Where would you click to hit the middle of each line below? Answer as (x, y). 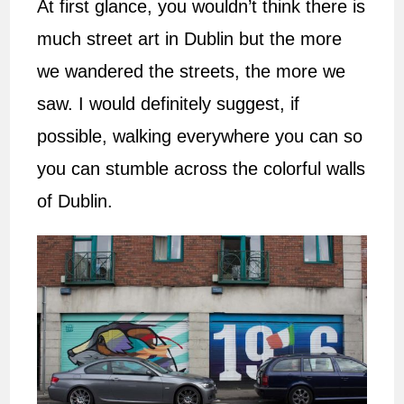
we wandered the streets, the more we (192, 72)
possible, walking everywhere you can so (200, 137)
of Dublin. (75, 202)
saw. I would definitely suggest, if (169, 104)
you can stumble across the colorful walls (202, 169)
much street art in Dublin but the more (190, 39)
